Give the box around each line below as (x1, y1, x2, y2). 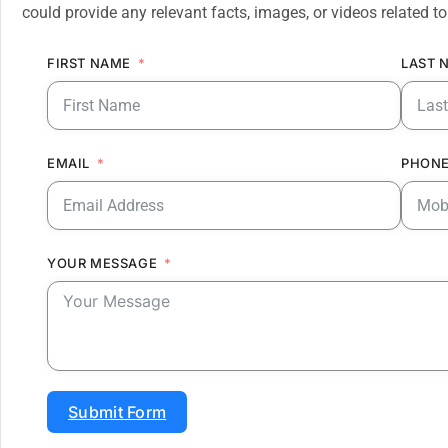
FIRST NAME (47, 54, 131, 71)
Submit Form (68, 402, 167, 423)
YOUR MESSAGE (47, 255, 158, 272)
